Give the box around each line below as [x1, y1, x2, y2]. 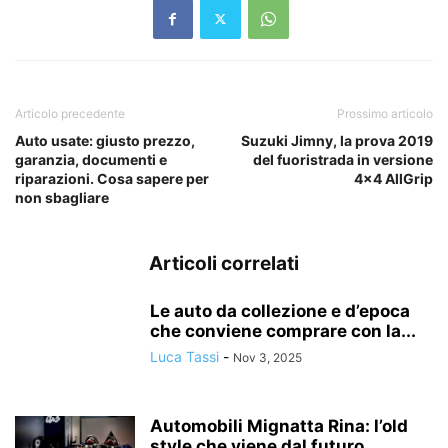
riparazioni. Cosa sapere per [15, 169, 209, 187]
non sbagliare [15, 188, 109, 206]
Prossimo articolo [337, 105, 433, 121]
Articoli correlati [149, 251, 299, 275]
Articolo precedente [15, 105, 125, 121]
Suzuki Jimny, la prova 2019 [241, 131, 433, 149]
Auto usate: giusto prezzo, [15, 131, 195, 149]
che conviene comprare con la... [150, 320, 416, 341]
